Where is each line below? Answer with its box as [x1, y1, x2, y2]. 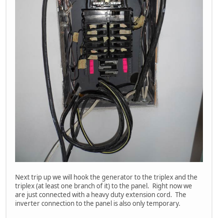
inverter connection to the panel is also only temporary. [15, 199, 181, 208]
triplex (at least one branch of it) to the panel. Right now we [15, 181, 192, 190]
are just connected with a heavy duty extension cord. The [15, 190, 186, 199]
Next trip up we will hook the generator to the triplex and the [15, 172, 198, 182]
